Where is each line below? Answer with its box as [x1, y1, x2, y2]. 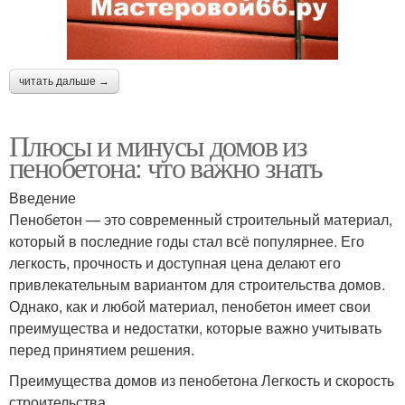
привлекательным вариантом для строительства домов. [9, 273, 385, 295]
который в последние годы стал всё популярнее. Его [9, 230, 364, 251]
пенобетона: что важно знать [9, 146, 323, 186]
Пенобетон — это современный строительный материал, [9, 208, 392, 230]
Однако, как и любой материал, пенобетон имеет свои [9, 295, 371, 316]
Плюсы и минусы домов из [9, 125, 307, 165]
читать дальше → [19, 74, 109, 88]
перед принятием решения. [9, 338, 194, 360]
